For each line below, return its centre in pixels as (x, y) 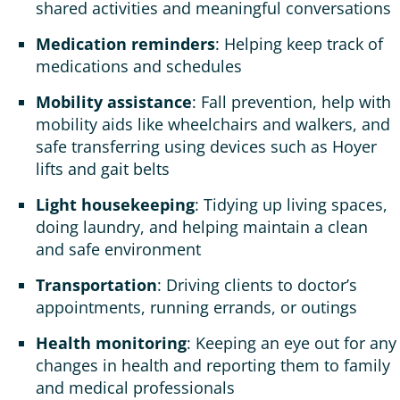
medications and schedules (141, 67)
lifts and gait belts (105, 169)
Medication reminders (125, 44)
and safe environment (125, 250)
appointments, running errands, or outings (199, 308)
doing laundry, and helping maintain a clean (202, 227)
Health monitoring (111, 343)
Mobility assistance (114, 102)
